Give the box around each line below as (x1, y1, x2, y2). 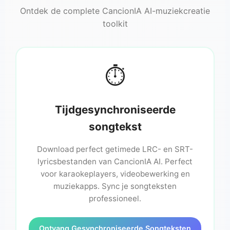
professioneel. (89, 194, 141, 204)
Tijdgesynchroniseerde (54, 103, 176, 117)
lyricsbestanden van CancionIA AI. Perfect (37, 157, 193, 167)
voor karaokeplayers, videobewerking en (40, 169, 190, 179)
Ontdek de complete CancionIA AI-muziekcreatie (20, 6, 210, 16)
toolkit (102, 18, 128, 29)
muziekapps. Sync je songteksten (53, 181, 177, 191)
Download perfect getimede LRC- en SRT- (37, 144, 193, 155)
